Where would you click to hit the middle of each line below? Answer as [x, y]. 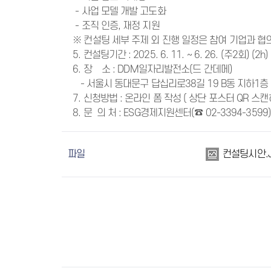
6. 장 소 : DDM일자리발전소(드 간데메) [150, 70]
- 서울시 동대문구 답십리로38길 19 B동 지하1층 [168, 84]
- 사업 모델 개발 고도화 [118, 11]
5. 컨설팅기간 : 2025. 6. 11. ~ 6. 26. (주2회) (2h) [168, 55]
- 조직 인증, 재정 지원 [114, 26]
